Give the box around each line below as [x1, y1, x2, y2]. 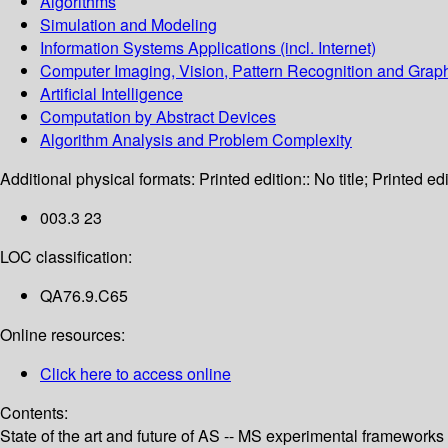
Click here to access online [40, 362, 231, 386]
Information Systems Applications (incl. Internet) [40, 36, 376, 60]
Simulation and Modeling [40, 13, 217, 37]
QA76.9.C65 [40, 284, 128, 308]
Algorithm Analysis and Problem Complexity [40, 128, 352, 152]
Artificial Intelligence [40, 82, 183, 106]
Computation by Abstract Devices [40, 105, 276, 129]
